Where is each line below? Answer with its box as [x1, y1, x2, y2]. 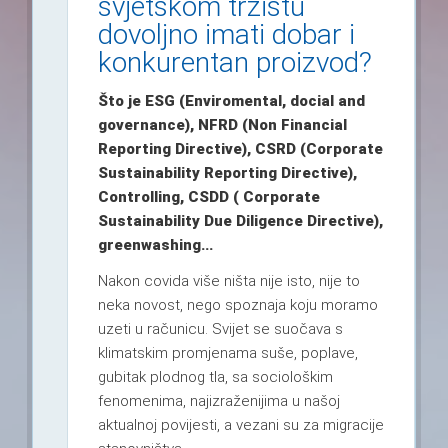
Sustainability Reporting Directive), [97, 163, 357, 182]
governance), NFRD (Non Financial [97, 115, 347, 134]
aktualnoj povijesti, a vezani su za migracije [97, 416, 384, 435]
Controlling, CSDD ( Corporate [97, 187, 320, 206]
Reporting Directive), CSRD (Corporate [97, 139, 383, 158]
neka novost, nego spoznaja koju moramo [97, 296, 378, 315]
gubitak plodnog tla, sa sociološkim [97, 368, 333, 387]
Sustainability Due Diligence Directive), [97, 211, 383, 230]
